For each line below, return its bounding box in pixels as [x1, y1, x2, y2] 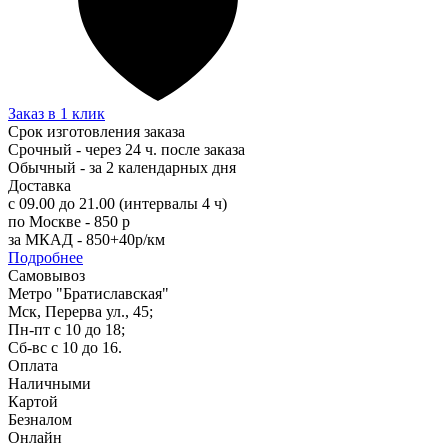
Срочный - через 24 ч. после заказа [8, 140, 245, 158]
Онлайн [8, 428, 62, 446]
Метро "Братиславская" [8, 284, 169, 302]
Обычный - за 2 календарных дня [8, 158, 236, 176]
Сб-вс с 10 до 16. [8, 338, 122, 356]
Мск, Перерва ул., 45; [8, 302, 153, 320]
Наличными [8, 374, 91, 392]
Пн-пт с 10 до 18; [8, 320, 125, 338]
